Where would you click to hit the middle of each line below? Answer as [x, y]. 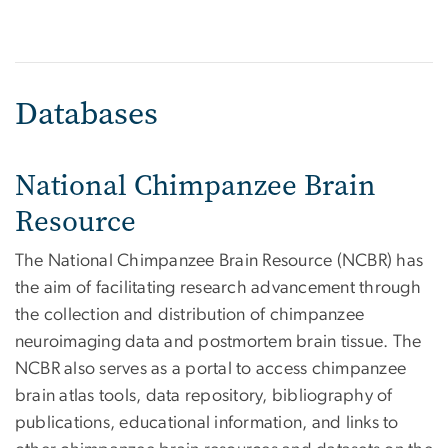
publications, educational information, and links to [207, 423]
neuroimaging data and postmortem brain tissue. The [218, 342]
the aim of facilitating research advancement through [218, 288]
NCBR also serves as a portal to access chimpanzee [211, 369]
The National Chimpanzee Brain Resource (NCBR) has [219, 261]
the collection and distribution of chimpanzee [190, 315]
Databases [90, 114]
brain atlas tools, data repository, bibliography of [204, 396]
